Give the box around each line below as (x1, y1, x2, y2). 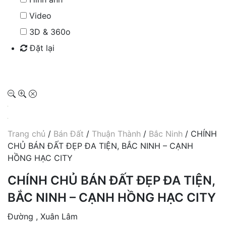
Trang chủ (8, 128, 45, 139)
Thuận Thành (92, 128, 141, 139)
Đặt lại (27, 42, 54, 53)
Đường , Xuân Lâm (8, 211, 78, 221)
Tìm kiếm (23, 63, 58, 74)
